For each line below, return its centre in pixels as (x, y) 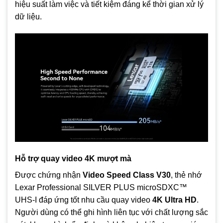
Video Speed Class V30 (127, 175)
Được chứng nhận (49, 175)
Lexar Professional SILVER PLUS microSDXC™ (101, 187)
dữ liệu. (28, 16)
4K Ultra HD (174, 200)
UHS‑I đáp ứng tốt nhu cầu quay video (84, 200)
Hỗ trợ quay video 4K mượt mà (73, 158)
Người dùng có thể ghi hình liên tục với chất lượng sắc (111, 212)
